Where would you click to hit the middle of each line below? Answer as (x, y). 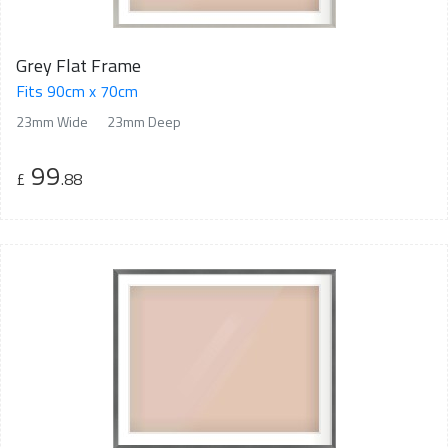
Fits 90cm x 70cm (77, 90)
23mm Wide (52, 121)
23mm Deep (144, 121)
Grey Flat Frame (78, 65)
